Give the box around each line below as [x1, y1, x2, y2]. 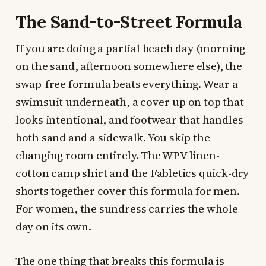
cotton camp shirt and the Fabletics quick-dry [15, 165, 249, 181]
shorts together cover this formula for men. [15, 183, 240, 199]
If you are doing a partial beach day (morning [15, 40, 246, 56]
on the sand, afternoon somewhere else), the [15, 58, 242, 74]
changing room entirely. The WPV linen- [15, 147, 220, 163]
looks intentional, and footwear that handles [15, 112, 243, 128]
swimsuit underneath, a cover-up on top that [15, 94, 244, 110]
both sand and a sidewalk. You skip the [15, 129, 210, 145]
